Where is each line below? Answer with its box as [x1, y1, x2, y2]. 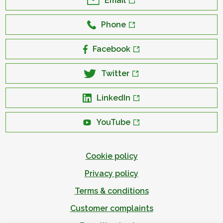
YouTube [97, 117, 130, 127]
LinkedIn [97, 93, 130, 103]
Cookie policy [85, 151, 138, 161]
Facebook [92, 44, 130, 54]
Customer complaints [70, 204, 153, 213]
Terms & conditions [74, 186, 149, 196]
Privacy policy [85, 169, 138, 178]
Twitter [101, 69, 129, 78]
